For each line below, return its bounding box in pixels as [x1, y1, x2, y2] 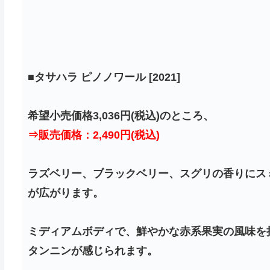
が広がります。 [28, 186, 104, 199]
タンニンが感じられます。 [28, 244, 159, 257]
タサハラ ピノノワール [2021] [34, 71, 181, 83]
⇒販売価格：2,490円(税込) [28, 128, 160, 141]
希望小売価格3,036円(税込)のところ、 [28, 109, 215, 122]
